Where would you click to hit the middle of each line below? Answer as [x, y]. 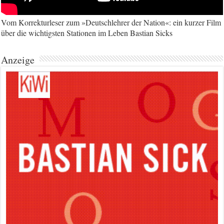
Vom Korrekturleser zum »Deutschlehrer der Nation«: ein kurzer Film [111, 22]
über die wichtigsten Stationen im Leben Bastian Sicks [87, 33]
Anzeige [18, 60]
